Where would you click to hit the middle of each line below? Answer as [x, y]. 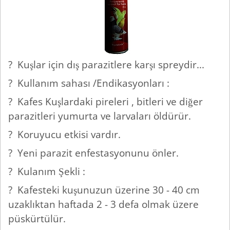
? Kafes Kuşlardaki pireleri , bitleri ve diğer [106, 102]
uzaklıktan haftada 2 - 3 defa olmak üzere [103, 204]
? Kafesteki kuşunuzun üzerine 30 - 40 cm [104, 190]
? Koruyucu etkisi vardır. [66, 135]
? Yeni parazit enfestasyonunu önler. [95, 153]
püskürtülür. [38, 219]
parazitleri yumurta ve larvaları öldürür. [101, 116]
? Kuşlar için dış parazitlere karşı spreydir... [108, 65]
